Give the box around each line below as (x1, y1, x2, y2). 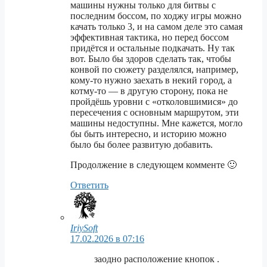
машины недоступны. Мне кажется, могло (70, 118, 243, 129)
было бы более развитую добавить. (70, 139, 213, 150)
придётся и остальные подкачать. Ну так (70, 43, 235, 54)
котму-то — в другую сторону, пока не (70, 86, 228, 97)
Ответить (70, 180, 108, 191)
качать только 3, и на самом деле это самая (70, 21, 243, 32)
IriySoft (70, 223, 98, 234)
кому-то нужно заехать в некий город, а (70, 75, 232, 86)
